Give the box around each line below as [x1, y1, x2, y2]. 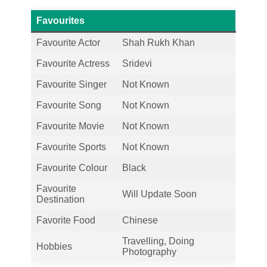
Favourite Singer [36, 79, 107, 89]
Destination [36, 194, 85, 204]
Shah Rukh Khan [122, 37, 195, 48]
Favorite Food [36, 215, 95, 225]
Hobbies [36, 241, 72, 252]
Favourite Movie [36, 120, 104, 131]
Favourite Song [36, 100, 101, 110]
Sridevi [122, 58, 152, 69]
